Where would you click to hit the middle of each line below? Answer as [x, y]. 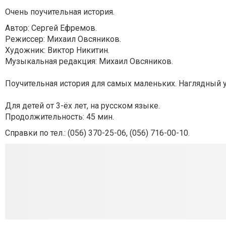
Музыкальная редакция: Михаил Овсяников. [89, 62]
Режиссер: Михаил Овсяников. [63, 39]
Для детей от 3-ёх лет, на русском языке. [82, 106]
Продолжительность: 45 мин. [60, 117]
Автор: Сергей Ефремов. [51, 28]
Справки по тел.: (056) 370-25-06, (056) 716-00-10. [97, 133]
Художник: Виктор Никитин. [57, 50]
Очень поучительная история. [60, 12]
